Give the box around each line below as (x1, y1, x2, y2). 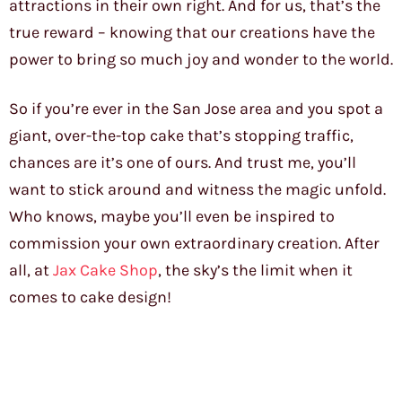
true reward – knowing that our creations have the (9, 22, 375, 43)
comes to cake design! (9, 287, 171, 308)
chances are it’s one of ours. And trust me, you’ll (9, 153, 356, 173)
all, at (9, 260, 53, 281)
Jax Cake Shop (53, 260, 158, 281)
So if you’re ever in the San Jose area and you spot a (9, 99, 383, 119)
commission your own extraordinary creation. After (9, 233, 380, 254)
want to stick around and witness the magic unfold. (9, 179, 386, 200)
